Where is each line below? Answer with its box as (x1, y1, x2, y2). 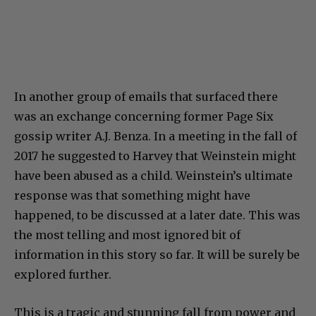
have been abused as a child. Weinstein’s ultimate (14, 168, 293, 183)
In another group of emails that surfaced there (14, 89, 278, 104)
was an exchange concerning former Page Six (14, 109, 274, 123)
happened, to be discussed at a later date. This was (14, 207, 300, 222)
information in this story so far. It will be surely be (14, 247, 300, 262)
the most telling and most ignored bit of (14, 227, 241, 242)
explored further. (14, 267, 111, 281)
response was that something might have (14, 188, 250, 202)
